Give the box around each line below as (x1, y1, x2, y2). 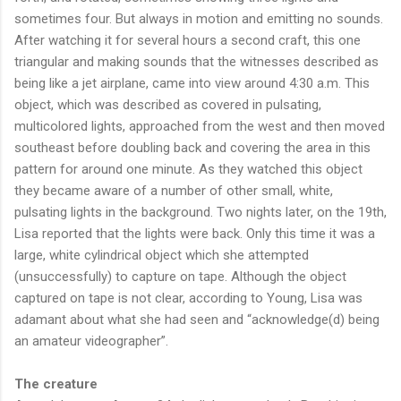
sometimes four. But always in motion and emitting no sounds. (14, 10, 383, 27)
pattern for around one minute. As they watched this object (14, 160, 363, 177)
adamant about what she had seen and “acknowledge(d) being (14, 311, 380, 328)
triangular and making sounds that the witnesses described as (14, 53, 379, 70)
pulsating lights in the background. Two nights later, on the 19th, (14, 203, 387, 220)
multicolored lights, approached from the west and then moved (14, 117, 385, 134)
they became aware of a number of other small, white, (14, 182, 333, 199)
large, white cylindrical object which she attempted (14, 246, 309, 263)
